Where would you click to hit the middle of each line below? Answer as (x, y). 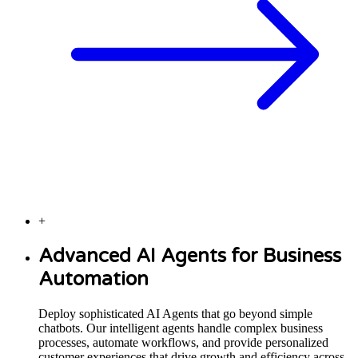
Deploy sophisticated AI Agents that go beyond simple (175, 313)
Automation (93, 279)
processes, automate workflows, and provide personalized (183, 342)
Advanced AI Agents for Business (190, 256)
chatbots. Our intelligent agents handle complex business (181, 328)
